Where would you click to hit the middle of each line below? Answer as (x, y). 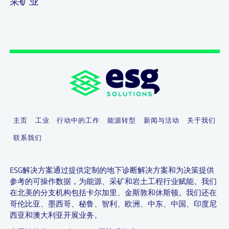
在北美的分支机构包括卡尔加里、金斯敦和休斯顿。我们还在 (113, 193)
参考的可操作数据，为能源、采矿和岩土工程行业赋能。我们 (113, 181)
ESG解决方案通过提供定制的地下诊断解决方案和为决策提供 (112, 170)
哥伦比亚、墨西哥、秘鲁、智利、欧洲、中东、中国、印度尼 (113, 204)
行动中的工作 (78, 120)
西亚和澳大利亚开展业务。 (55, 215)
